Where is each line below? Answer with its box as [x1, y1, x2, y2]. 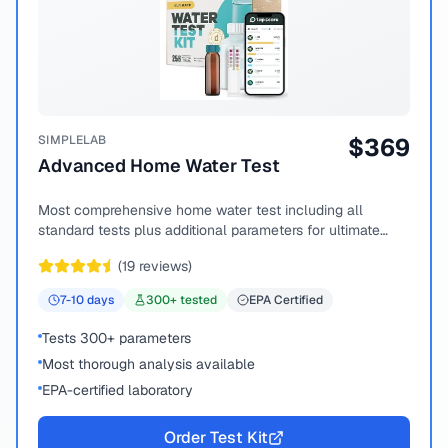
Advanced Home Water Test [38, 154, 280, 177]
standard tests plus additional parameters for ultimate [38, 221, 380, 239]
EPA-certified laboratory [42, 381, 193, 399]
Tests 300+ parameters [42, 329, 191, 347]
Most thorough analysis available [42, 355, 255, 373]
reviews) [135, 257, 192, 275]
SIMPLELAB [38, 132, 107, 148]
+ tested [170, 292, 217, 308]
